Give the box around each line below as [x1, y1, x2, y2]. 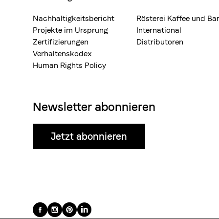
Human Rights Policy [33, 61, 106, 70]
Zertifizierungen [33, 37, 88, 46]
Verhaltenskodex [33, 49, 92, 58]
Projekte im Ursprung [33, 25, 108, 35]
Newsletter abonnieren [33, 100, 155, 114]
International [136, 25, 181, 35]
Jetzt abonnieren [51, 131, 127, 142]
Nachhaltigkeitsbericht [33, 14, 114, 23]
